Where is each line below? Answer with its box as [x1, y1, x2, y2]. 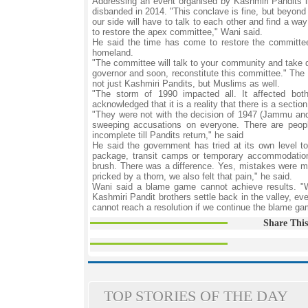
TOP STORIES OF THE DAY [104, 287, 288, 305]
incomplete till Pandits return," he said [92, 130, 243, 140]
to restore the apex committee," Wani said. [92, 27, 263, 37]
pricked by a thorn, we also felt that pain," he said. [92, 171, 292, 181]
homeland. [92, 47, 133, 58]
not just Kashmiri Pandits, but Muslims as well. [92, 78, 280, 89]
